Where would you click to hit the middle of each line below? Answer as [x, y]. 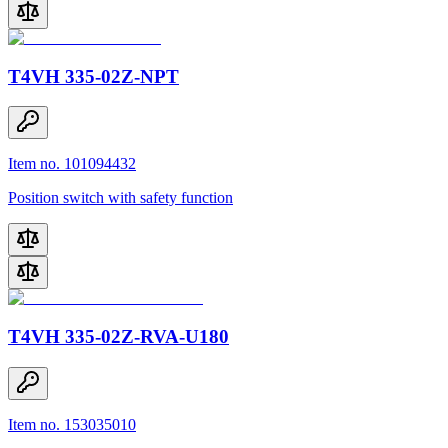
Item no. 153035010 [72, 424]
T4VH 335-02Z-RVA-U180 [118, 337]
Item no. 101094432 [72, 164]
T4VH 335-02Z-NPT [93, 76]
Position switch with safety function [120, 198]
